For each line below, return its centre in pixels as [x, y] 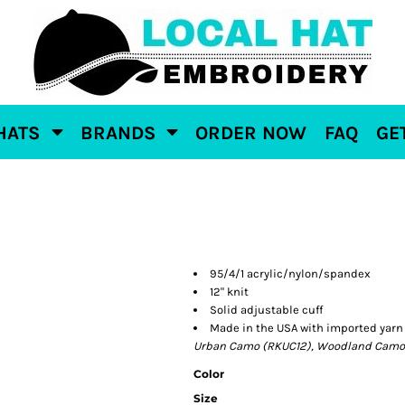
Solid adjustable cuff [266, 310]
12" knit [229, 292]
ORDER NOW [251, 133]
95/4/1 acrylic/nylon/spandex [290, 273]
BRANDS [120, 133]
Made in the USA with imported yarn [306, 328]
